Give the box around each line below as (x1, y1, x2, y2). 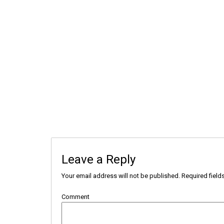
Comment (61, 193, 89, 201)
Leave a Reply (61, 152, 135, 167)
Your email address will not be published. (61, 172, 180, 180)
